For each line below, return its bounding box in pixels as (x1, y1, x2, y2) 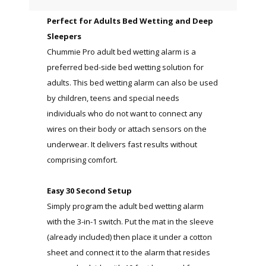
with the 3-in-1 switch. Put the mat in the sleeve (47, 216, 214, 227)
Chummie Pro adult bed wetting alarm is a (47, 46, 196, 57)
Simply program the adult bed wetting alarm (47, 200, 204, 211)
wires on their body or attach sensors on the (47, 123, 207, 134)
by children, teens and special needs (47, 92, 179, 103)
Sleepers (47, 30, 81, 42)
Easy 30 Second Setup (47, 185, 132, 196)
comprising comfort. (47, 154, 118, 165)
